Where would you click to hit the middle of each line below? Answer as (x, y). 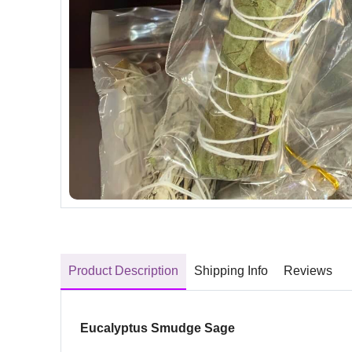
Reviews (308, 270)
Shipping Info (231, 270)
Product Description (123, 270)
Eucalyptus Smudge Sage (158, 328)
